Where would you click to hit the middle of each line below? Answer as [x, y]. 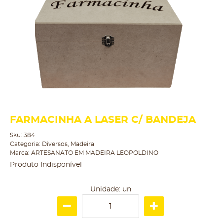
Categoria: [25, 144]
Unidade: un [110, 189]
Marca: [20, 153]
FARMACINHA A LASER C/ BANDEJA [103, 120]
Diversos [55, 144]
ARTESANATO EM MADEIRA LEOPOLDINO [95, 153]
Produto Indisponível [46, 165]
